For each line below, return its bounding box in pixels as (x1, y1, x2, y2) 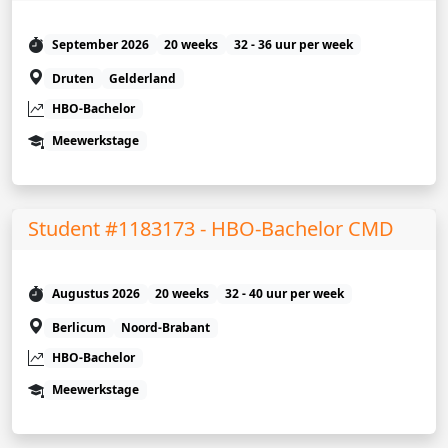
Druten (51, 69, 94, 87)
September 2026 (51, 35, 149, 53)
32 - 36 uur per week (233, 35, 353, 53)
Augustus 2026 (51, 284, 140, 302)
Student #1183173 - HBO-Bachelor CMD (28, 214, 394, 242)
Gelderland (109, 69, 177, 87)
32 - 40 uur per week (224, 284, 344, 302)
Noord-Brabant (121, 318, 211, 336)
